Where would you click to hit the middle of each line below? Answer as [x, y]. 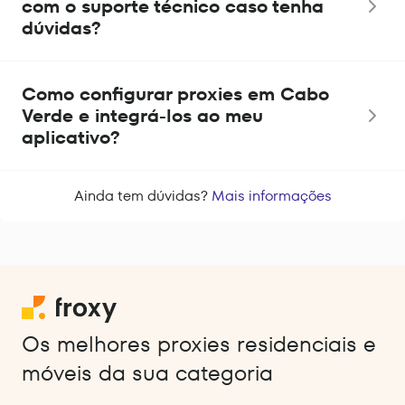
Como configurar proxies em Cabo [175, 94]
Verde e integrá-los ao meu [142, 116]
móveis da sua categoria [147, 373]
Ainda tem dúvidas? [142, 196]
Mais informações [271, 196]
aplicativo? [71, 138]
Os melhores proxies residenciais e [199, 344]
